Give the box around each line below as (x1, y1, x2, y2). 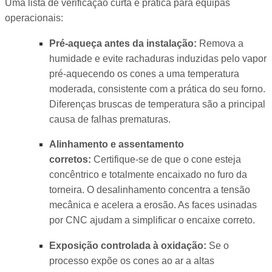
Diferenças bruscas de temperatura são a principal (49, 98, 265, 109)
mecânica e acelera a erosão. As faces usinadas (49, 200, 257, 211)
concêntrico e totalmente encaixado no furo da (49, 169, 247, 180)
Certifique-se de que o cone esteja (90, 154, 241, 165)
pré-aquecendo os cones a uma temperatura (49, 68, 239, 79)
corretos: (49, 154, 91, 165)
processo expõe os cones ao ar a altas (49, 255, 214, 266)
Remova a (196, 38, 243, 49)
